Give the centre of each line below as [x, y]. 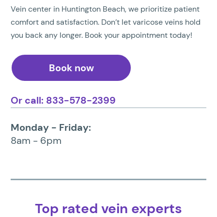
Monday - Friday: [51, 128]
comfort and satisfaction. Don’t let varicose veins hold [106, 22]
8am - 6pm [36, 141]
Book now [71, 68]
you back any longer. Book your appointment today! [102, 35]
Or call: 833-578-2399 [63, 101]
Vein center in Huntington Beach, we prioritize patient [105, 9]
